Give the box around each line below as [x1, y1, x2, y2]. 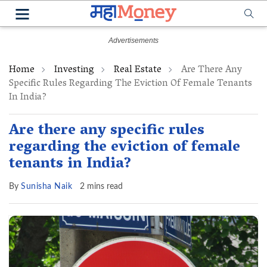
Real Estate [114, 61, 162, 79]
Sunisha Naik [21, 182, 72, 191]
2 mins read [80, 182, 123, 191]
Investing [54, 61, 94, 79]
